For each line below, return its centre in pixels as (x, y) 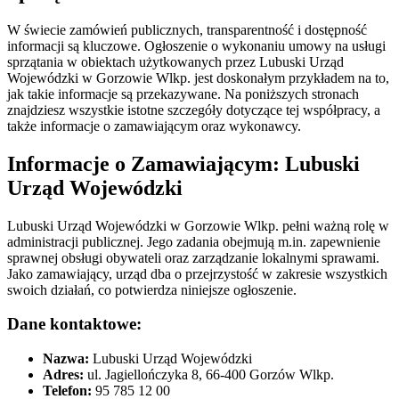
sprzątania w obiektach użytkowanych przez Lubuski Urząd (175, 61)
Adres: (63, 374)
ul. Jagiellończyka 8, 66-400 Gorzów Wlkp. (209, 374)
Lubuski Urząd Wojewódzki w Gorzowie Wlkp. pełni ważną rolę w (198, 225)
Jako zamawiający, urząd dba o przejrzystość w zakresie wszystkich (197, 273)
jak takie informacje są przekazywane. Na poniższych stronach (183, 94)
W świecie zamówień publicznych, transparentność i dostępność (187, 29)
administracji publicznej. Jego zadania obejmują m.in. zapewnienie (194, 241)
